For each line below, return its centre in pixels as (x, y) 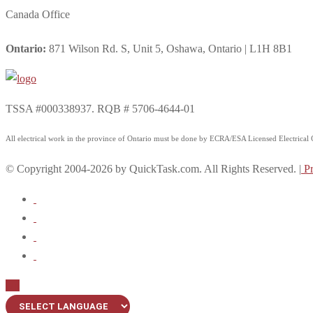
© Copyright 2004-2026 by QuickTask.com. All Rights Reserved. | (153, 168)
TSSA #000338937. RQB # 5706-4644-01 (100, 108)
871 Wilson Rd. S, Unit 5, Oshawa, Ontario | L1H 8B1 (169, 48)
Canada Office (38, 15)
